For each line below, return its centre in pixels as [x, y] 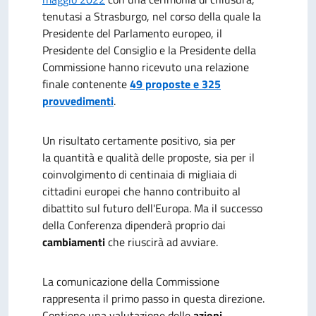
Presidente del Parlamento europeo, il [132, 33]
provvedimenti [78, 101]
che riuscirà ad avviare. [162, 242]
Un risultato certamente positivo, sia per [139, 140]
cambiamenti [74, 242]
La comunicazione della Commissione [131, 281]
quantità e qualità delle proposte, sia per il [154, 157]
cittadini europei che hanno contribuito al [141, 191]
